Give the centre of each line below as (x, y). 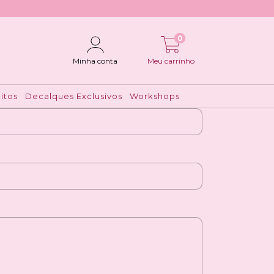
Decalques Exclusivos (73, 96)
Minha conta (95, 61)
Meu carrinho (171, 61)
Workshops (154, 96)
